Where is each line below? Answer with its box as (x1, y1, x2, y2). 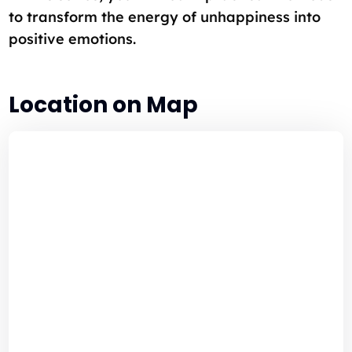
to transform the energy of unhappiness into (9, 7, 321, 26)
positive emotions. (9, 29, 137, 48)
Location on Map (9, 89, 199, 120)
